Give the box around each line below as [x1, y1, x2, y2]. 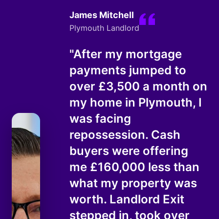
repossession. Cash [69, 128, 180, 142]
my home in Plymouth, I [69, 95, 202, 109]
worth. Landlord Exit [69, 192, 184, 206]
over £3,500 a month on [69, 79, 207, 93]
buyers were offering [69, 144, 188, 158]
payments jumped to [69, 63, 186, 77]
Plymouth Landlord [69, 23, 139, 33]
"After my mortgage [69, 47, 182, 61]
